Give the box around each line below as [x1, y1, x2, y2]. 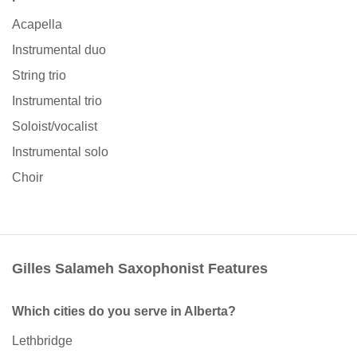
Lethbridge [12, 334, 73, 348]
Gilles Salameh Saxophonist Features [12, 261, 268, 277]
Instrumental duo [12, 43, 106, 57]
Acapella [12, 18, 62, 32]
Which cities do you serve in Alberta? [12, 304, 236, 319]
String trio [12, 69, 66, 83]
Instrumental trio [12, 94, 102, 108]
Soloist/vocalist [12, 120, 97, 134]
